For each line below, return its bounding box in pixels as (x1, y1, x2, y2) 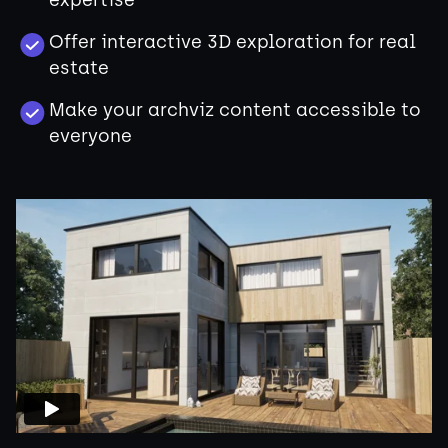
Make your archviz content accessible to (49, 99, 421, 121)
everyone (49, 125, 132, 147)
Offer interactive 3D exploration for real (49, 31, 416, 53)
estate (49, 57, 109, 79)
